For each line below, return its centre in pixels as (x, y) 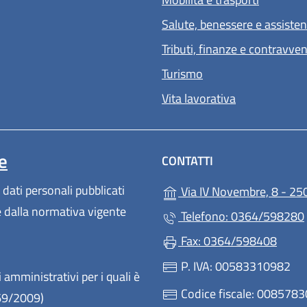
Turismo (182, 74)
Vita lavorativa (199, 99)
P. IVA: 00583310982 (234, 266)
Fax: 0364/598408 (228, 241)
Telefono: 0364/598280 (241, 217)
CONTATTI (187, 161)
